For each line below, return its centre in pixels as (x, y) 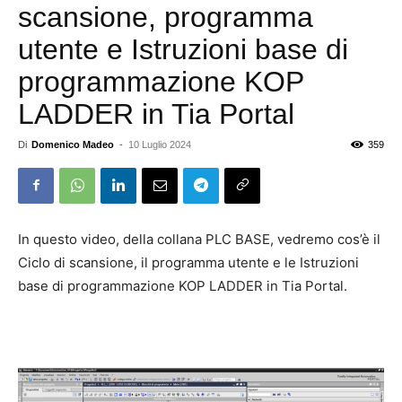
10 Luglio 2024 (160, 144)
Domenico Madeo (73, 144)
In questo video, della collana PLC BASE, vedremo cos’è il (199, 239)
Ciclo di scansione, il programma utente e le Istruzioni (188, 262)
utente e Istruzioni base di (183, 49)
